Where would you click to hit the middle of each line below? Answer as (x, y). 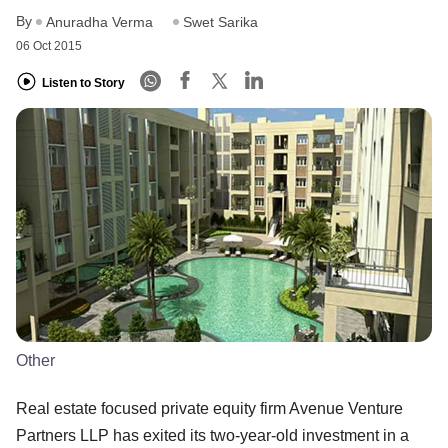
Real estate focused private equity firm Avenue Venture (209, 408)
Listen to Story (83, 82)
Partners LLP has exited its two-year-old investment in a (212, 435)
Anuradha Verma (99, 22)
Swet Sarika (220, 22)
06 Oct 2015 (49, 46)
